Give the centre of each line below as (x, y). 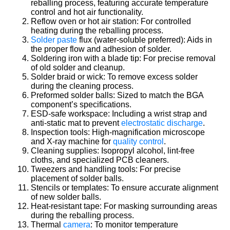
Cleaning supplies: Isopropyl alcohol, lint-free (113, 150)
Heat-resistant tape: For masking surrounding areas (124, 206)
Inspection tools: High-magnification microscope (118, 132)
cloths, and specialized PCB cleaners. (100, 160)
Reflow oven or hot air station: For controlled (111, 21)
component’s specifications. (81, 104)
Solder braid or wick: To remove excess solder (114, 76)
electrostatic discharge (162, 123)
